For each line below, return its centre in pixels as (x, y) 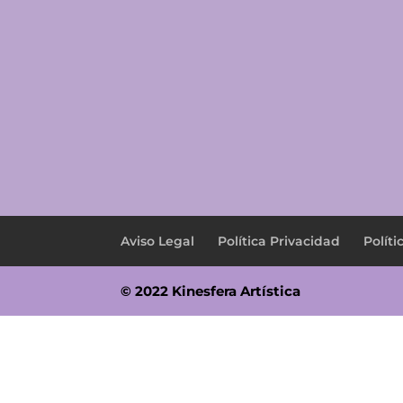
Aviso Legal (158, 241)
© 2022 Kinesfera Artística (211, 291)
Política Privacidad (279, 241)
